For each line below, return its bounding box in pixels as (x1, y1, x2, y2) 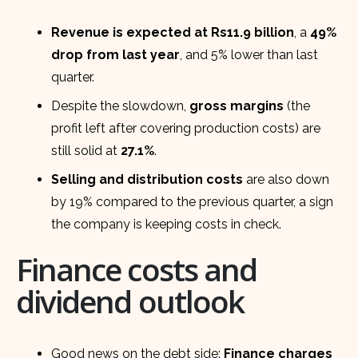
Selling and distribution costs (51, 172, 244, 188)
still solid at (51, 143, 121, 159)
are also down (243, 172, 330, 188)
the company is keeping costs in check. (51, 217, 282, 233)
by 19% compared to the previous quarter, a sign (51, 194, 334, 210)
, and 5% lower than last (180, 47, 319, 63)
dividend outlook (16, 280, 244, 323)
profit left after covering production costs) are (51, 121, 321, 137)
